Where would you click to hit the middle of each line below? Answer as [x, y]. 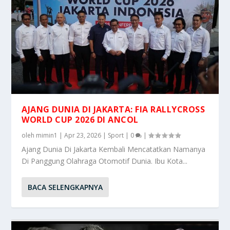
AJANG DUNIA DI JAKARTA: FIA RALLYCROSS [113, 109]
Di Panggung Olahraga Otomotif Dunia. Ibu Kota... [105, 161]
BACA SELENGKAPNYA [65, 187]
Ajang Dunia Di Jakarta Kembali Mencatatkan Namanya [114, 149]
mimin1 [47, 135]
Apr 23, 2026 [83, 135]
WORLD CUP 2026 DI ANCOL [80, 119]
